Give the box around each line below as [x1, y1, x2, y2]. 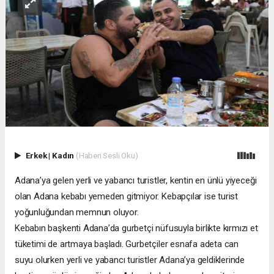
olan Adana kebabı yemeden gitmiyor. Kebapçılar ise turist [15, 190, 239, 202]
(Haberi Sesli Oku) [75, 150, 138, 160]
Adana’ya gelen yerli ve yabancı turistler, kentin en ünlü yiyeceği [15, 174, 257, 186]
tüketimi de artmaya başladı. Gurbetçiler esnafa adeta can [15, 238, 239, 250]
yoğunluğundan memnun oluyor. [15, 206, 139, 218]
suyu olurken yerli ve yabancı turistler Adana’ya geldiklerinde [15, 254, 245, 265]
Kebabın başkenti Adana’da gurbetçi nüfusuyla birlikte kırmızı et [15, 222, 258, 234]
